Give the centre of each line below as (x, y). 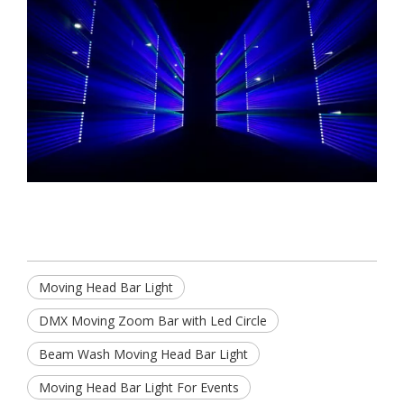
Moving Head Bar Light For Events (139, 388)
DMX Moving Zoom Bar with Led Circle (153, 321)
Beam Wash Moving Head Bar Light (143, 354)
